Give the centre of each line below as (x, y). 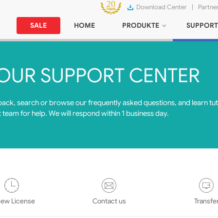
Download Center (162, 7)
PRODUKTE (141, 25)
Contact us (109, 201)
